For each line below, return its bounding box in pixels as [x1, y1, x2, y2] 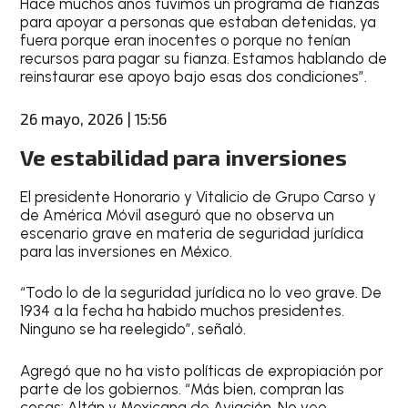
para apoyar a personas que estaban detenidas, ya [20, 13, 377, 31]
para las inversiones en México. [20, 241, 233, 260]
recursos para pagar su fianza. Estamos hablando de [20, 49, 388, 67]
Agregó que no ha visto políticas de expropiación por [20, 361, 384, 380]
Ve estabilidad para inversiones [20, 143, 348, 170]
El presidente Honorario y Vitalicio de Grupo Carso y [20, 187, 377, 206]
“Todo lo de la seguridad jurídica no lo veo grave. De [20, 283, 382, 301]
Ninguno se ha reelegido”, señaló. [20, 320, 247, 338]
